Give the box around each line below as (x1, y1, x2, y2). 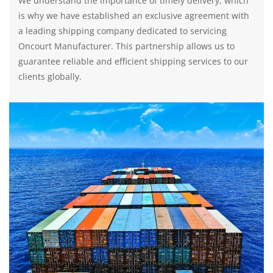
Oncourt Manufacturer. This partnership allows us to (18, 40, 235, 52)
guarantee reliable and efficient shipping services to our (18, 55, 248, 68)
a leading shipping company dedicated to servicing (18, 25, 227, 37)
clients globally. (18, 71, 82, 83)
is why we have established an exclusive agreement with (18, 10, 249, 22)
